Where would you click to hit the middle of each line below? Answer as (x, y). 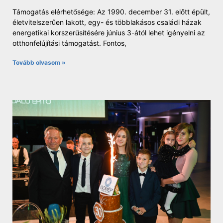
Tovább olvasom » (39, 62)
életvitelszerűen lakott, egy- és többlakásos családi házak (107, 22)
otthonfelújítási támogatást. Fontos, (69, 43)
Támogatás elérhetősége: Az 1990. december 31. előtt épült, (111, 11)
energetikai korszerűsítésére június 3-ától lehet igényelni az (109, 32)
